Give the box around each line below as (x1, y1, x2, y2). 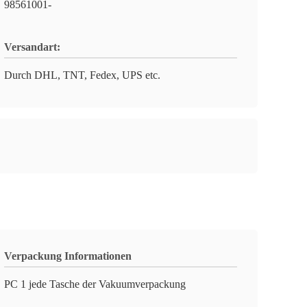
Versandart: (4, 41, 60, 53)
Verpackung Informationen (4, 250, 132, 262)
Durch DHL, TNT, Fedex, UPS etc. (4, 69, 160, 81)
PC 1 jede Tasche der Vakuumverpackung (4, 278, 186, 290)
